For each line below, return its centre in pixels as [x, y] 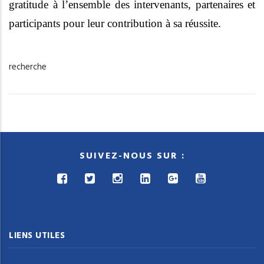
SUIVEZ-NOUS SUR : [132, 156]
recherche [28, 67]
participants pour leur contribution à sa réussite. [115, 24]
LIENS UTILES [37, 235]
